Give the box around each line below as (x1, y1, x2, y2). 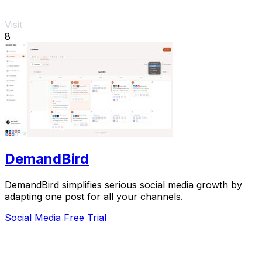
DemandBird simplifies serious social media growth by (5, 179, 242, 191)
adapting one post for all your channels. (5, 191, 183, 203)
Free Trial (64, 212, 106, 224)
